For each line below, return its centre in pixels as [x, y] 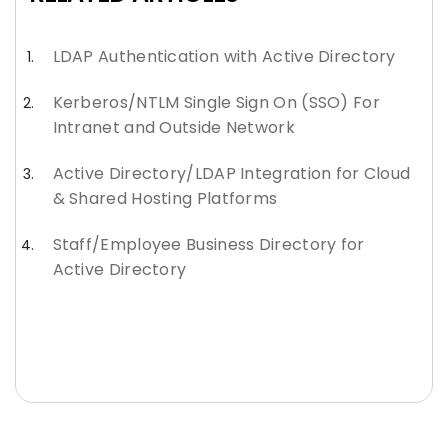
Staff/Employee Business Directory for [208, 245]
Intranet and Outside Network [173, 127]
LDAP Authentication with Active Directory [224, 56]
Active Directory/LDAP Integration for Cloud [231, 174]
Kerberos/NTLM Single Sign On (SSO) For [216, 102]
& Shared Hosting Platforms [165, 199]
